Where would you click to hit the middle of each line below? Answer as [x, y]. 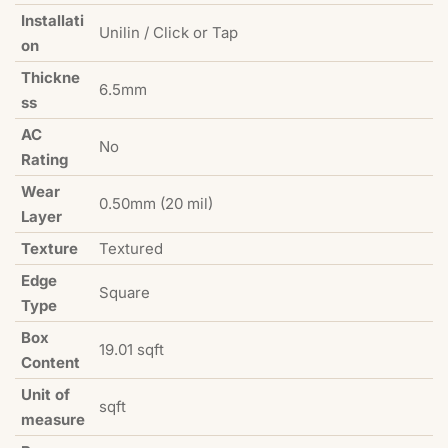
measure [53, 420]
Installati [52, 21]
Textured [131, 249]
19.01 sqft [131, 350]
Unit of [45, 395]
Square [124, 293]
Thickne [50, 78]
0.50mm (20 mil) [156, 204]
